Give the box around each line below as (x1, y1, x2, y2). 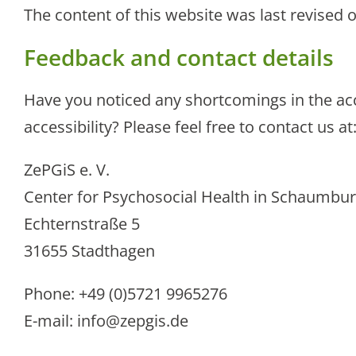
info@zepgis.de (77, 310, 188, 332)
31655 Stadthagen (24, 240, 155, 262)
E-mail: (24, 310, 77, 332)
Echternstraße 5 (24, 213, 140, 235)
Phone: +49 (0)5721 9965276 (24, 283, 227, 305)
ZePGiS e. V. (24, 159, 110, 181)
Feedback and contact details (24, 42, 334, 73)
